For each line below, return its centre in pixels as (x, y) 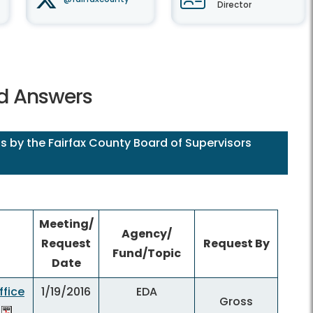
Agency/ (147, 234)
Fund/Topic (147, 253)
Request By (236, 243)
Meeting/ (66, 224)
